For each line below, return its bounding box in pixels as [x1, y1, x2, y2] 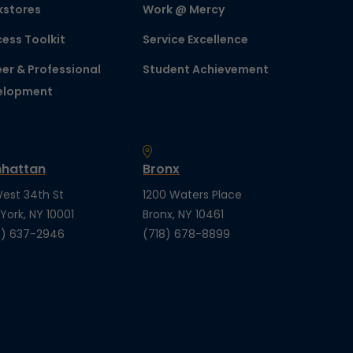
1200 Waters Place [143, 187, 243, 203]
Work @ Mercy [143, 2, 225, 17]
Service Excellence [143, 32, 249, 47]
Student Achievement [143, 61, 269, 77]
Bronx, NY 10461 [143, 206, 225, 222]
